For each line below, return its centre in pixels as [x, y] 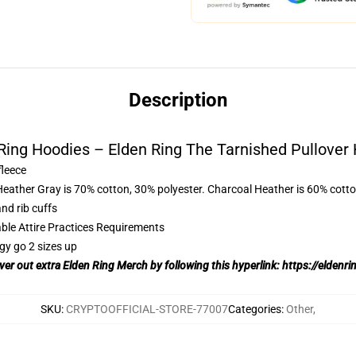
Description [178, 100]
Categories [255, 309]
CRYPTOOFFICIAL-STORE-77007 [147, 309]
